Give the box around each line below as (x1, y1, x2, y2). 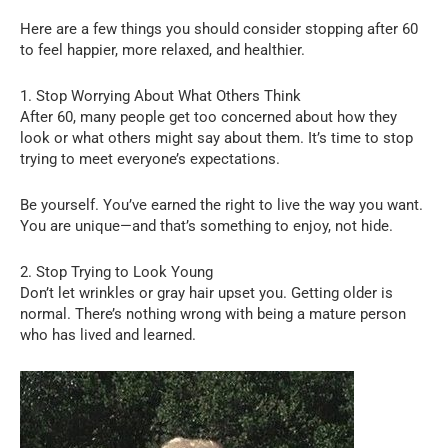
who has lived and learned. (20, 325, 196, 344)
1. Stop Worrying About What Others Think (20, 86, 301, 105)
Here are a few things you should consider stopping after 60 (20, 19, 418, 38)
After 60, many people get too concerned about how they (20, 107, 397, 126)
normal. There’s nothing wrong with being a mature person (20, 304, 406, 323)
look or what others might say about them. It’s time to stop (20, 128, 413, 147)
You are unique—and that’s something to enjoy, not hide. (20, 216, 393, 235)
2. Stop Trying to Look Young (20, 262, 213, 281)
